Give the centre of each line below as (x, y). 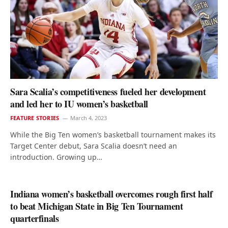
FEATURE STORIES (35, 118)
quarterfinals (35, 219)
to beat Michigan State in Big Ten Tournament (97, 206)
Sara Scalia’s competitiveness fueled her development (108, 92)
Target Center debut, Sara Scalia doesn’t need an (94, 146)
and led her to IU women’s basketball (79, 104)
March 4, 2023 (89, 118)
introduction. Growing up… (56, 157)
